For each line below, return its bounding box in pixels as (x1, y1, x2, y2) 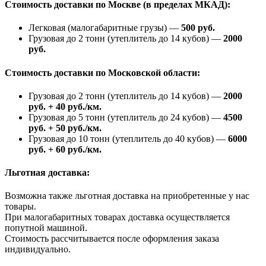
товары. (5, 201, 36, 212)
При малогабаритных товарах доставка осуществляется (5, 212, 230, 223)
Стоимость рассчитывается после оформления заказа (5, 233, 219, 244)
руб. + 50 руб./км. (28, 122, 102, 133)
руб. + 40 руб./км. (28, 101, 102, 112)
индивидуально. (5, 244, 71, 255)
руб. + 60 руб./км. (28, 144, 102, 154)
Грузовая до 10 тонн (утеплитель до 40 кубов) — (28, 133, 228, 144)
